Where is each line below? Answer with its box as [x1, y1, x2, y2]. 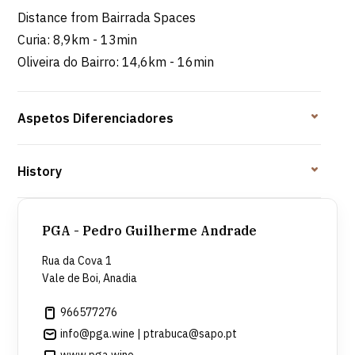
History [17, 163, 63, 180]
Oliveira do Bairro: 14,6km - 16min [17, 54, 215, 71]
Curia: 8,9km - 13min [17, 32, 138, 48]
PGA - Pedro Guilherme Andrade [42, 223, 258, 239]
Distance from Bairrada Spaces [17, 10, 197, 26]
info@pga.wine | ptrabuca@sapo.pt [58, 326, 238, 342]
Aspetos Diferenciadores [17, 110, 174, 127]
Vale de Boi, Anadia [42, 271, 138, 286]
